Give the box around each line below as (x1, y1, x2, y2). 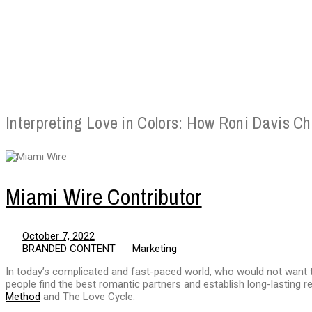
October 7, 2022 (22, 230, 95, 243)
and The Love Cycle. (40, 290, 135, 304)
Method (6, 290, 40, 304)
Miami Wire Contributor (6, 181, 202, 212)
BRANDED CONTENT (22, 242, 116, 256)
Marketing (132, 242, 177, 256)
